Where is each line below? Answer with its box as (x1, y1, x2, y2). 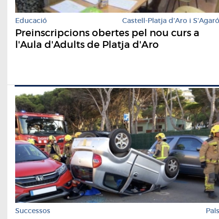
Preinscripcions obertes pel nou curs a (15, 27, 199, 39)
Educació (15, 16, 47, 25)
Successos (15, 206, 50, 215)
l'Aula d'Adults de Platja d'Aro (15, 39, 159, 51)
